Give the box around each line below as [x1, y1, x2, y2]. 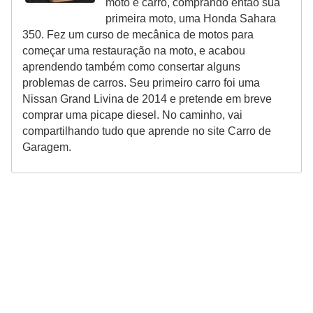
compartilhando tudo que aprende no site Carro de [22, 125, 271, 138]
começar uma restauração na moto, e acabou [22, 45, 245, 57]
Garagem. [22, 141, 71, 154]
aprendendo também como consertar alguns [22, 61, 240, 73]
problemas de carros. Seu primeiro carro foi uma [22, 77, 260, 89]
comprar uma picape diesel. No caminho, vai [22, 109, 242, 122]
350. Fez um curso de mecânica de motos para [22, 29, 254, 41]
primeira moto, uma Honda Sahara [105, 13, 276, 25]
